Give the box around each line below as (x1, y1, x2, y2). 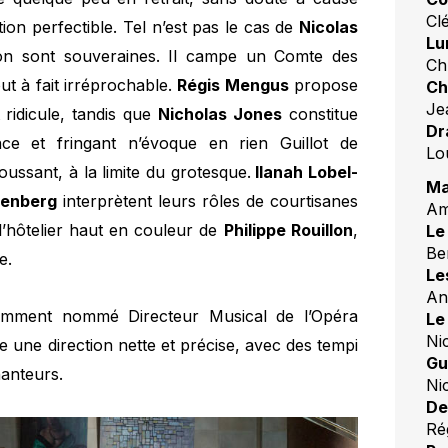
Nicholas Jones (158, 104, 283, 125)
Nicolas (298, 17, 358, 38)
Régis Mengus (177, 75, 289, 96)
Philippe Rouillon (223, 220, 353, 241)
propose (288, 75, 358, 96)
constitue (282, 104, 358, 125)
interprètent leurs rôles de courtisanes (57, 191, 358, 212)
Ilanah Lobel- (250, 162, 358, 183)
